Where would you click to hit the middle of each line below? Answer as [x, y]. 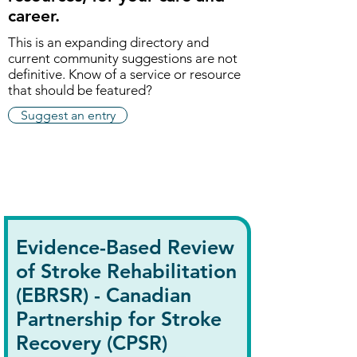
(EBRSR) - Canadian [104, 295]
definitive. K [42, 74]
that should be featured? [80, 90]
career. [34, 16]
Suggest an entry [68, 115]
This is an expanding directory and [108, 42]
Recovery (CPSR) [92, 343]
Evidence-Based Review [125, 247]
